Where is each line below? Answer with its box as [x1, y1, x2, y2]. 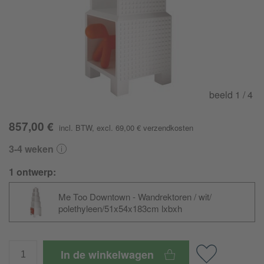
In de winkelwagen [61, 246, 157, 262]
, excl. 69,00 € [92, 122, 143, 133]
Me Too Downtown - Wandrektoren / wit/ [58, 190, 212, 203]
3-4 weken [9, 142, 54, 156]
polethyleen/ [58, 202, 104, 214]
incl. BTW [59, 122, 92, 133]
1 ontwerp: [9, 165, 56, 179]
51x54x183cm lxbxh [104, 202, 182, 214]
